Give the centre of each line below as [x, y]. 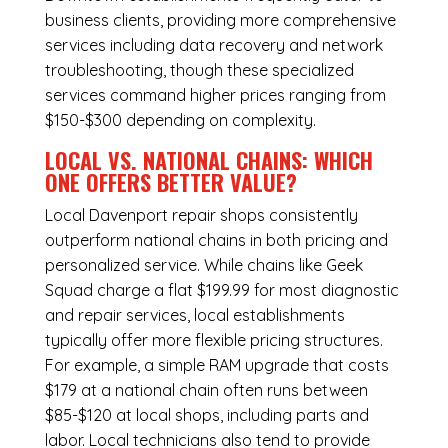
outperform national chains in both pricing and [216, 240]
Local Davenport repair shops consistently [201, 215]
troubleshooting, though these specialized [199, 70]
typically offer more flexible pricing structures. [213, 340]
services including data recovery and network [213, 45]
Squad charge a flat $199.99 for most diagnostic [221, 290]
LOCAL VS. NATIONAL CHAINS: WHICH [208, 160]
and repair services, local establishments [194, 315]
